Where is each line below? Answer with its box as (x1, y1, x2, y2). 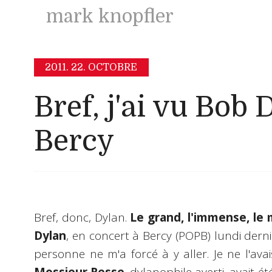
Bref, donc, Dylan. (34, 209, 131, 226)
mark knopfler (46, 6, 174, 27)
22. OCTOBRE (71, 62, 138, 73)
